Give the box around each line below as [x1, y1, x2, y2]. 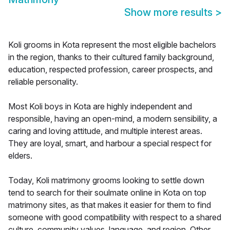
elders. [8, 150, 32, 161]
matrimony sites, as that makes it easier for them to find [8, 200, 211, 210]
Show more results [124, 6, 215, 19]
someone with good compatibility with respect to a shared [8, 212, 221, 223]
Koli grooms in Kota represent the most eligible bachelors [8, 40, 216, 50]
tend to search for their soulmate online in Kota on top [8, 187, 206, 198]
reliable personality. [8, 76, 78, 87]
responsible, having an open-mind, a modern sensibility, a [8, 113, 217, 124]
